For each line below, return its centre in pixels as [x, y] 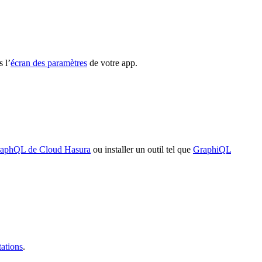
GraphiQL [212, 150]
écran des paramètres [49, 63]
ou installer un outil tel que [142, 150]
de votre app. [112, 63]
